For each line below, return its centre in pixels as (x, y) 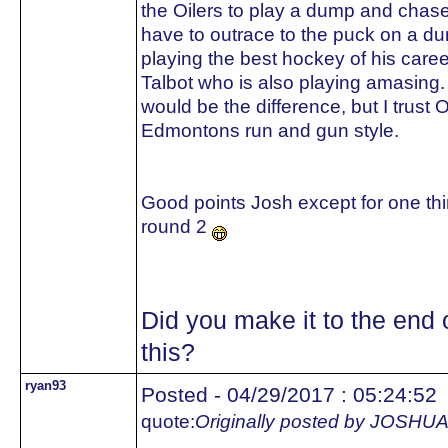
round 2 (176, 226)
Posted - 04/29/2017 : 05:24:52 (289, 394)
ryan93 (45, 385)
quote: (168, 421)
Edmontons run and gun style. (270, 130)
